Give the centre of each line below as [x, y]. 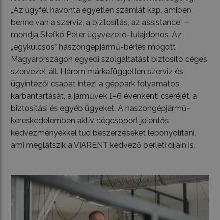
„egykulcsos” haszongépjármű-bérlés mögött [94, 47]
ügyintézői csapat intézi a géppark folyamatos [95, 83]
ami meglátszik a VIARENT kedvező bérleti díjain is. [103, 145]
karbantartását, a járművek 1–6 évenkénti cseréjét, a [104, 96]
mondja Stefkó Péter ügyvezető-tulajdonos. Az [96, 34]
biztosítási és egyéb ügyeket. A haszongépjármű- [101, 108]
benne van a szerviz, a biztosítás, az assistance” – [100, 22]
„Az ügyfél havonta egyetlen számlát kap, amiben [101, 10]
